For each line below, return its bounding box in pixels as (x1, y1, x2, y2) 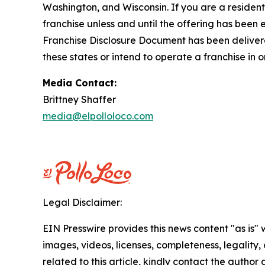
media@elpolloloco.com (43, 109, 153, 122)
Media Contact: (43, 76, 117, 89)
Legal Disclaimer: (43, 196, 122, 208)
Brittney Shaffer (43, 93, 116, 105)
